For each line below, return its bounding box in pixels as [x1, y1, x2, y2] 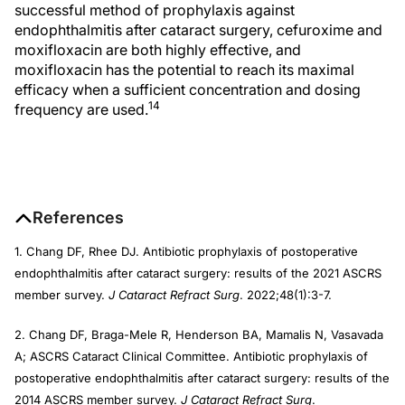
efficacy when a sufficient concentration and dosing [14, 80, 361, 99]
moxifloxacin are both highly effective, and [14, 41, 301, 59]
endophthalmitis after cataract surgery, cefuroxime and [14, 21, 382, 39]
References [33, 208, 124, 227]
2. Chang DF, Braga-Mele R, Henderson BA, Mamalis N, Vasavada [14, 327, 383, 342]
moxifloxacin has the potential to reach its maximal [14, 61, 354, 79]
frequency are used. [14, 100, 148, 118]
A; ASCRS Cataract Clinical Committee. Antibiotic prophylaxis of [14, 349, 368, 363]
